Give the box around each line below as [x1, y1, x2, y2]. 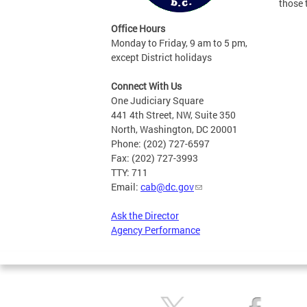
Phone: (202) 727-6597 [111, 137, 210, 150]
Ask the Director [111, 209, 179, 222]
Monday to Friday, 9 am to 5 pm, [111, 36, 247, 49]
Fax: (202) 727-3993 [111, 151, 198, 164]
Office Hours [111, 22, 165, 35]
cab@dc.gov [140, 180, 194, 193]
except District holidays [111, 51, 212, 64]
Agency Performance [111, 223, 200, 236]
